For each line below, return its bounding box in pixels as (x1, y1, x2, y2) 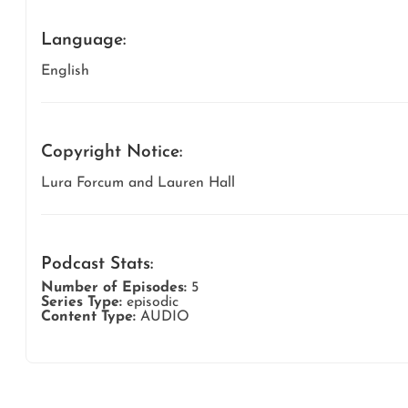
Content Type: (41, 310, 136, 325)
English (41, 64, 89, 79)
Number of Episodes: (41, 280, 187, 296)
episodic (127, 295, 178, 311)
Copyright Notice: (41, 144, 182, 162)
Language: (41, 32, 126, 50)
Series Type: (41, 295, 122, 311)
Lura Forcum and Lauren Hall (41, 176, 235, 191)
